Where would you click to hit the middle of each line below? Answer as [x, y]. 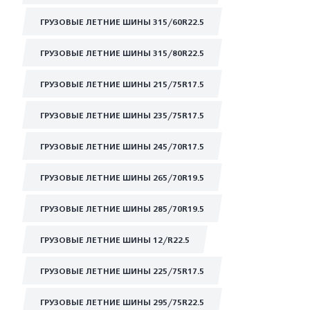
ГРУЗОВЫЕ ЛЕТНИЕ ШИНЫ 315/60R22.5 [122, 22]
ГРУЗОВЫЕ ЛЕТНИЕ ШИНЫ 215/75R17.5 [122, 84]
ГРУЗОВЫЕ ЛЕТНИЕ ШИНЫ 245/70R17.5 [122, 147]
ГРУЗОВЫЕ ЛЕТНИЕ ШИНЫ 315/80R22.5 [122, 53]
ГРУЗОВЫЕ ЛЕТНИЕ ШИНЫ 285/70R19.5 [122, 209]
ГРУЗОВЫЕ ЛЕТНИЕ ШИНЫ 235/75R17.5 [122, 116]
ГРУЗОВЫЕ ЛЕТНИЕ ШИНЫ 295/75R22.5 [122, 302]
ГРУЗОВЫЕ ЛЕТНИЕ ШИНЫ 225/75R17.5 [122, 271]
